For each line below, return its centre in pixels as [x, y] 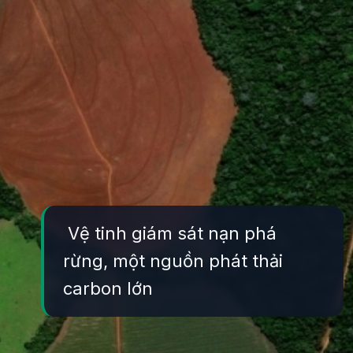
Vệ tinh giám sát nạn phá [170, 233]
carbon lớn [108, 288]
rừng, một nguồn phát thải [173, 260]
